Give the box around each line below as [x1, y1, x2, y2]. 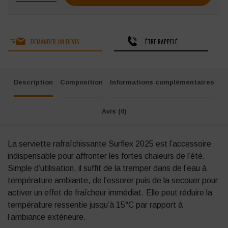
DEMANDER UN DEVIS [30, 37, 79, 46]
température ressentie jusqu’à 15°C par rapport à [8, 201, 183, 210]
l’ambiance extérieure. [8, 213, 86, 222]
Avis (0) [102, 107, 126, 116]
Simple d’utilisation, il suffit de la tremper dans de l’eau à [8, 164, 207, 173]
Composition [60, 78, 103, 86]
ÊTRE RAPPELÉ [145, 37, 178, 46]
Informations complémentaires [109, 78, 214, 86]
